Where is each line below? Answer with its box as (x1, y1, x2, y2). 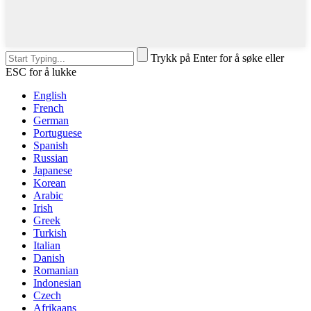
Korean (33, 176, 66, 189)
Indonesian (33, 276, 81, 289)
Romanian (33, 264, 78, 276)
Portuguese (33, 126, 82, 139)
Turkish (33, 226, 67, 239)
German (33, 114, 69, 126)
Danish (33, 251, 65, 264)
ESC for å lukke (6, 65, 76, 78)
